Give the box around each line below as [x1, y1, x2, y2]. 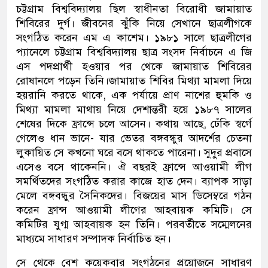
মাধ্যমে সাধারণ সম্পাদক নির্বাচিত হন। [16, 232, 171, 246]
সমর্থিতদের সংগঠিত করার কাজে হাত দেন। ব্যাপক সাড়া [16, 175, 252, 188]
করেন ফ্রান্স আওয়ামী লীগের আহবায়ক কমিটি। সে [16, 203, 252, 217]
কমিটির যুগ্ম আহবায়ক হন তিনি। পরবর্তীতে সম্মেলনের [16, 218, 252, 232]
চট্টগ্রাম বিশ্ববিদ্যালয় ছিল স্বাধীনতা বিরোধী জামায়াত [16, 2, 252, 16]
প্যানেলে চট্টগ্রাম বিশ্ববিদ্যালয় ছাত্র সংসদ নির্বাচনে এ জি [16, 45, 252, 59]
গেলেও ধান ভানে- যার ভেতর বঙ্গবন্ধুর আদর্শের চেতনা [16, 132, 252, 145]
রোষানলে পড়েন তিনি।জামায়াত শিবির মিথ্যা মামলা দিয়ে [16, 74, 252, 88]
